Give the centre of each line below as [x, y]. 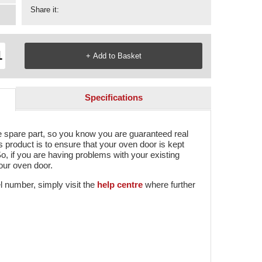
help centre [120, 185]
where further [169, 185]
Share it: [45, 10]
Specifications [113, 97]
